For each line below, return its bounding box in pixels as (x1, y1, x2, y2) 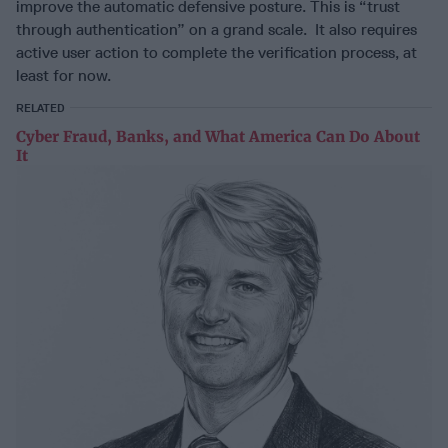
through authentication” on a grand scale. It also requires (16, 20, 417, 40)
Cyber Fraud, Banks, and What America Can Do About (16, 127, 420, 147)
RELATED (16, 102, 65, 116)
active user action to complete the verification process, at (16, 43, 417, 63)
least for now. (16, 66, 111, 86)
